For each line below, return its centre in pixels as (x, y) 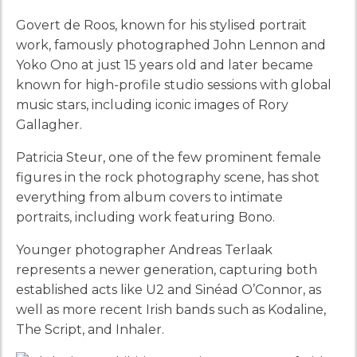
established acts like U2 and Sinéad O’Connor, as (169, 289)
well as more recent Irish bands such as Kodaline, (171, 309)
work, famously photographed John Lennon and (171, 45)
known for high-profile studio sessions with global (174, 84)
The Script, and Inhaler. (90, 329)
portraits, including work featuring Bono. (145, 217)
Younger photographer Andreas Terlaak (144, 249)
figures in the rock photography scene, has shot (168, 177)
